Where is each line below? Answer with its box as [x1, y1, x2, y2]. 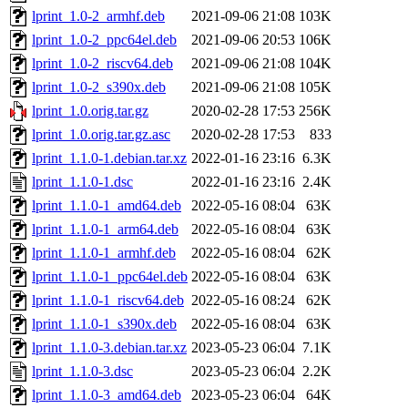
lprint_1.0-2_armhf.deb [32, 8, 165, 25]
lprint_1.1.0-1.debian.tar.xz [32, 150, 187, 167]
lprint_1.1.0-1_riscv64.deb [32, 292, 184, 309]
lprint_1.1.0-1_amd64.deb [32, 198, 181, 214]
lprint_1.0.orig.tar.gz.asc [32, 127, 170, 143]
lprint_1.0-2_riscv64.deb [32, 56, 173, 72]
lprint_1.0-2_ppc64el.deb [32, 32, 177, 48]
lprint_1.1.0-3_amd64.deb [32, 387, 181, 403]
